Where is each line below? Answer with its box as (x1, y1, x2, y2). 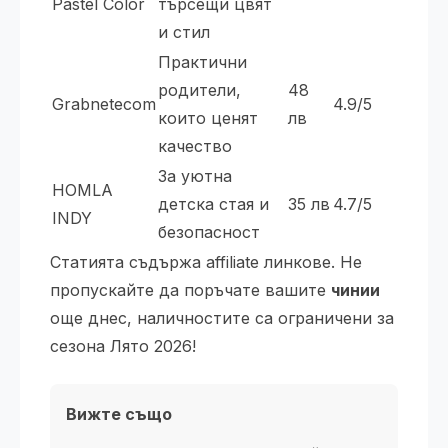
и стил (158, 22, 210, 42)
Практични (158, 52, 247, 72)
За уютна (158, 166, 232, 186)
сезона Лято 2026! (50, 336, 196, 356)
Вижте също (66, 404, 172, 424)
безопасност (158, 222, 260, 242)
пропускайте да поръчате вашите (50, 280, 331, 300)
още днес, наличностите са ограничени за (50, 308, 394, 328)
